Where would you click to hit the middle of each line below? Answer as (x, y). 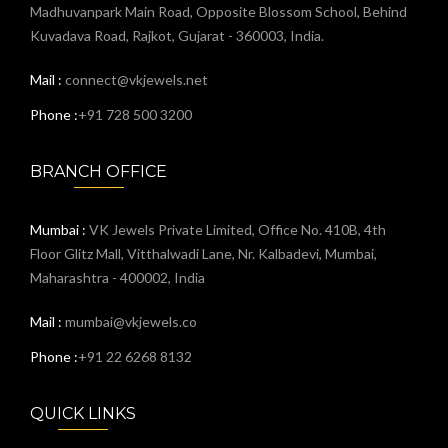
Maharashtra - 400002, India (117, 277)
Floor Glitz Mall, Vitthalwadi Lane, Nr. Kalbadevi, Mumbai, (203, 253)
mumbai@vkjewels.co (131, 321)
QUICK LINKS (83, 413)
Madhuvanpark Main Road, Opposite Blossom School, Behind (218, 11)
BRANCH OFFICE (98, 171)
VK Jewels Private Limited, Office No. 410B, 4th (237, 229)
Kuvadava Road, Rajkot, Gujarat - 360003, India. (177, 35)
